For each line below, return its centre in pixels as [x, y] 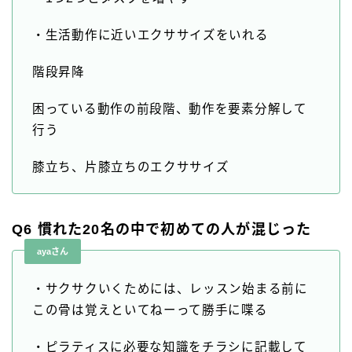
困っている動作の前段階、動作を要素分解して [170, 109]
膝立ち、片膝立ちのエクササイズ [131, 167]
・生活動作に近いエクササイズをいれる [150, 35]
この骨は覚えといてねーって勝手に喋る [150, 310]
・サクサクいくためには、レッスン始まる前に [170, 289]
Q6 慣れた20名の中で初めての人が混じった [162, 230]
